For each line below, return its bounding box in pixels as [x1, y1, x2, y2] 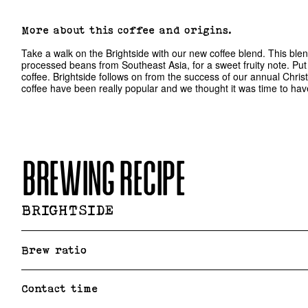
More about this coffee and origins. [21, 24, 232, 36]
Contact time [21, 283, 98, 295]
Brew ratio [21, 244, 87, 256]
